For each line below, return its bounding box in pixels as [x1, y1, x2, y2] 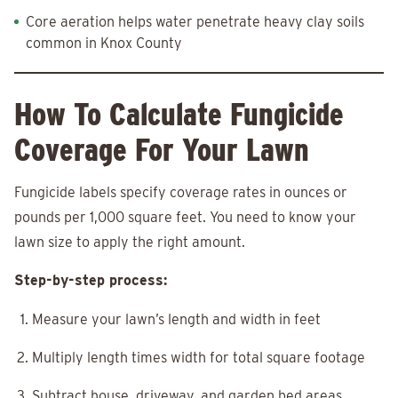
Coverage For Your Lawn [14, 131, 309, 169]
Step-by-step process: [14, 272, 167, 290]
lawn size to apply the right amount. [14, 234, 245, 251]
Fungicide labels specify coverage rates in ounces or [14, 184, 347, 202]
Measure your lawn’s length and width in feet [32, 311, 321, 329]
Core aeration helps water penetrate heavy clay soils [26, 13, 364, 31]
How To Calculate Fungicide [14, 95, 344, 133]
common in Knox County [26, 35, 182, 52]
